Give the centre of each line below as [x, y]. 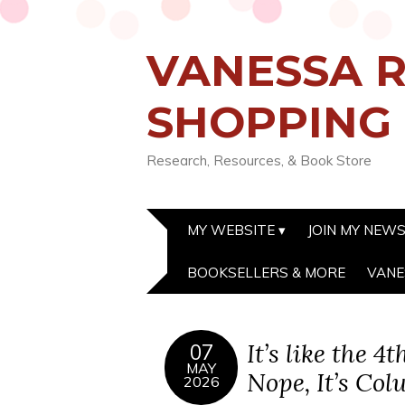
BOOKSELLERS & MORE [266, 273]
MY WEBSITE [231, 230]
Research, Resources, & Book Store [259, 160]
